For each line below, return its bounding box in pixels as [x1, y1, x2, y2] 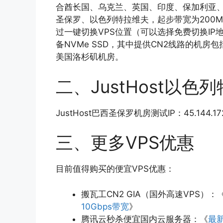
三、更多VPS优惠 [56, 132, 194, 153]
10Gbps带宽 [81, 201, 129, 212]
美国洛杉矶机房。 [56, 52, 123, 62]
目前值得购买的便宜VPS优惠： [56, 164, 174, 174]
